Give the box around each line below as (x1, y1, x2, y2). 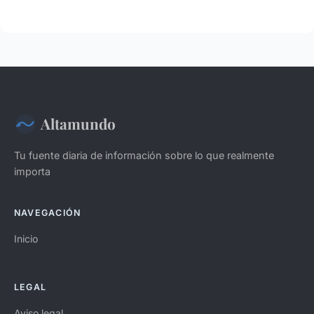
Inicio (14, 233, 38, 245)
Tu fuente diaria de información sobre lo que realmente (14, 149, 274, 162)
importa (14, 165, 50, 178)
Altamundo (41, 114, 116, 134)
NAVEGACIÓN (14, 207, 81, 219)
